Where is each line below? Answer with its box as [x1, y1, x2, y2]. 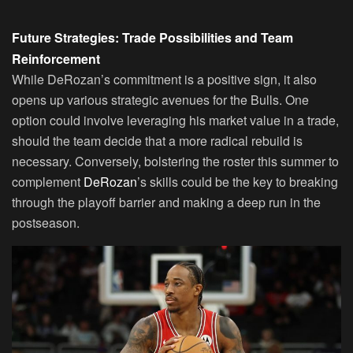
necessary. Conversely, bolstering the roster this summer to [12, 152, 339, 170]
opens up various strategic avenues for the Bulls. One [12, 91, 309, 109]
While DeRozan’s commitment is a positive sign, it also [12, 70, 317, 88]
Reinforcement [12, 50, 100, 68]
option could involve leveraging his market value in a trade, [12, 111, 339, 129]
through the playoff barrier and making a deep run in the [12, 193, 321, 211]
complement [12, 173, 84, 191]
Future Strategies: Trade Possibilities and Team [12, 28, 293, 46]
